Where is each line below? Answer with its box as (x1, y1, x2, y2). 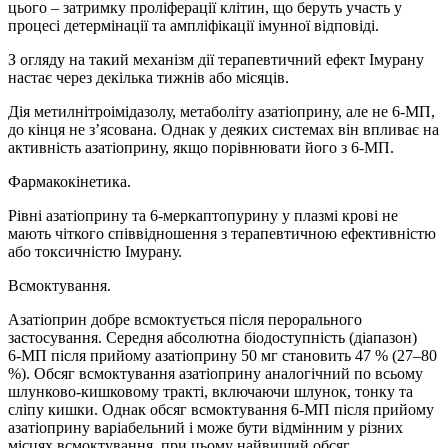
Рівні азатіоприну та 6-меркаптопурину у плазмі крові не (8, 207, 398, 225)
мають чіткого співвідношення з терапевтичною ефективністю (8, 225, 436, 243)
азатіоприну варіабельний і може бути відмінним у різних (8, 419, 403, 437)
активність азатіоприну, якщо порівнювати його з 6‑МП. (8, 139, 394, 157)
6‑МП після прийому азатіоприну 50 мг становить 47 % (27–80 (8, 347, 437, 365)
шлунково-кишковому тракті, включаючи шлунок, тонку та (8, 383, 413, 401)
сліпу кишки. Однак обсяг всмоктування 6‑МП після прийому (8, 401, 434, 419)
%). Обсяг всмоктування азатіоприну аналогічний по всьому (8, 365, 423, 383)
